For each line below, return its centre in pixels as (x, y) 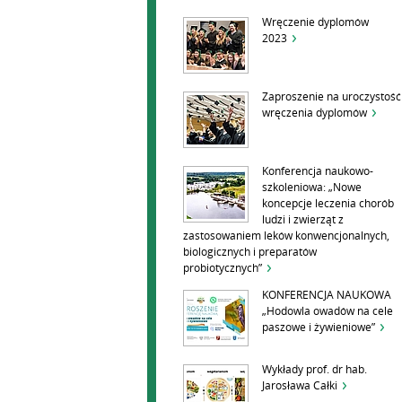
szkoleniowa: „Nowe (312, 188)
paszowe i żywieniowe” (319, 328)
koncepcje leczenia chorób (328, 204)
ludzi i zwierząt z (303, 220)
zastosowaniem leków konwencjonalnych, (286, 236)
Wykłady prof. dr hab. (315, 370)
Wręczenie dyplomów (315, 22)
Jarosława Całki (300, 386)
